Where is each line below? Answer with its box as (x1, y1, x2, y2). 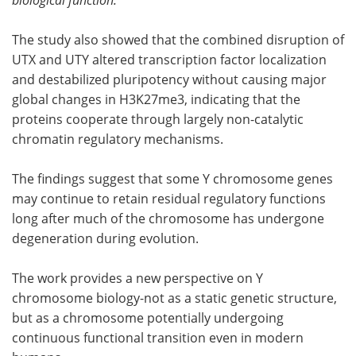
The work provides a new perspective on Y (12, 269, 263, 287)
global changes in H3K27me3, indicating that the (12, 90, 300, 108)
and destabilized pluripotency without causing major (12, 70, 327, 88)
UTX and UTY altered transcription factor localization (12, 50, 327, 68)
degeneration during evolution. (12, 229, 199, 247)
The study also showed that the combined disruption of (12, 30, 344, 48)
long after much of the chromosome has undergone (12, 209, 324, 227)
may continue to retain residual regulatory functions (12, 189, 326, 207)
